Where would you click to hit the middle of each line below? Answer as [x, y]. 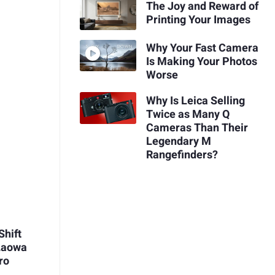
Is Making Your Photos [201, 62]
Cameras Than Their [197, 128]
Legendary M [178, 141]
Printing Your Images [198, 20]
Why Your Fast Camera [202, 48]
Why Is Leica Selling [195, 101]
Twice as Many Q [188, 114]
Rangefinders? [182, 155]
